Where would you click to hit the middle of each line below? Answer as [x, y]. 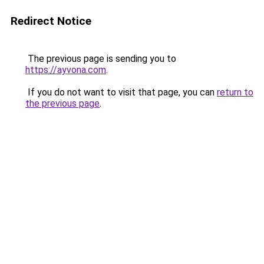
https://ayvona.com [66, 70]
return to [235, 92]
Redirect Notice [51, 21]
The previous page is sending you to [101, 59]
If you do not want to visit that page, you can [121, 92]
